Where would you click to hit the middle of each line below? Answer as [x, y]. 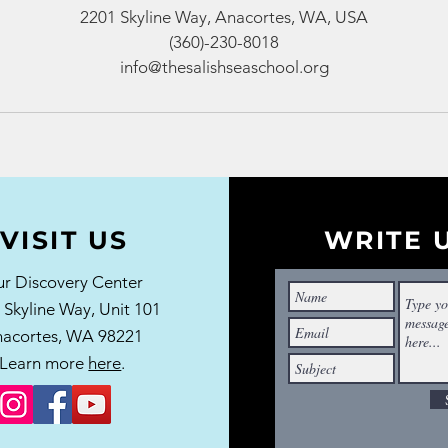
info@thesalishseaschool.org [224, 67]
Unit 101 [129, 309]
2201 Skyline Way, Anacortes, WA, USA [224, 17]
